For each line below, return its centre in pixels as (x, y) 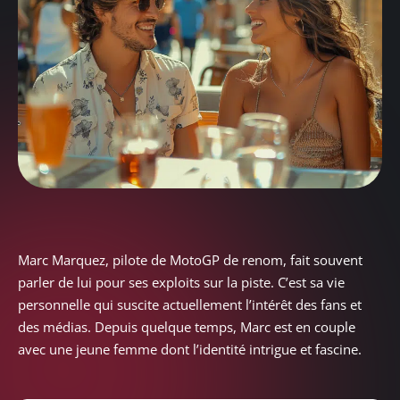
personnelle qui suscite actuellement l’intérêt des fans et (190, 305)
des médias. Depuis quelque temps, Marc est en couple (187, 327)
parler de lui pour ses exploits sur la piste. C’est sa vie (181, 283)
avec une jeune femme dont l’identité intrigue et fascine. (190, 350)
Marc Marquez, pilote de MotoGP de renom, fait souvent (190, 260)
